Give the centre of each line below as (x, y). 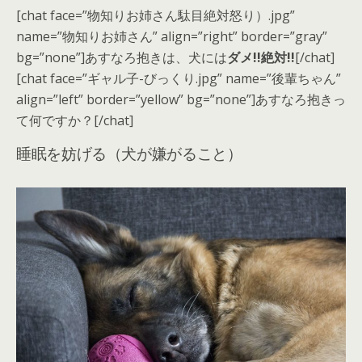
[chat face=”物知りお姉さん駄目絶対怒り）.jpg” (156, 16)
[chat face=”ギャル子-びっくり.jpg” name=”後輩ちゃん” (179, 79)
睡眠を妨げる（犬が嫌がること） (129, 153)
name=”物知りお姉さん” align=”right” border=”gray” (172, 37)
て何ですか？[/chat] (75, 121)
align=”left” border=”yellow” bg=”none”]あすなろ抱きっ (181, 100)
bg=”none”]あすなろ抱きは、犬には (122, 58)
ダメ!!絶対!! (261, 58)
